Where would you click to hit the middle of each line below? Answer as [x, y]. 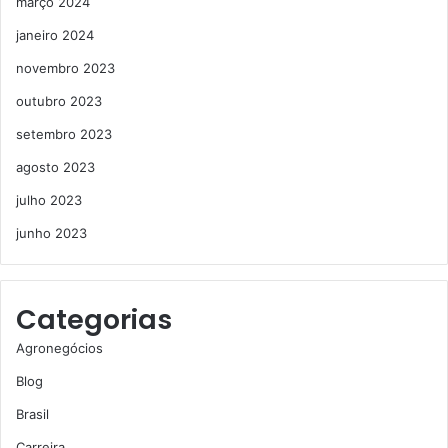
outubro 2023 [59, 101]
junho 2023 [51, 233]
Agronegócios [59, 348]
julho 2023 [49, 200]
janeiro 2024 [55, 35]
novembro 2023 [65, 68]
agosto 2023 [55, 167]
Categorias [94, 319]
